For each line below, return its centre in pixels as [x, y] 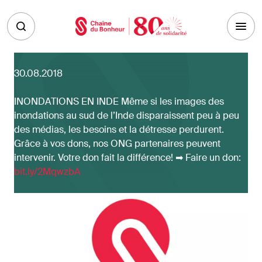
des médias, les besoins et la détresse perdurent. [119, 130]
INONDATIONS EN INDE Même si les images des [119, 101]
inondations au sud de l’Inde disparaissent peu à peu [127, 116]
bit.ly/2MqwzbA [47, 172]
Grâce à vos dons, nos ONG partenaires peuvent [117, 144]
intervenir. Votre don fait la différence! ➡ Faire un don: [127, 158]
